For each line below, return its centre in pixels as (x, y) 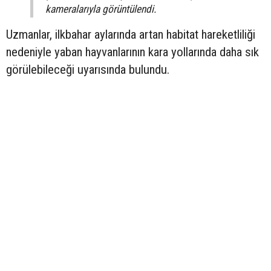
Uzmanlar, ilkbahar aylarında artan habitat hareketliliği (131, 35)
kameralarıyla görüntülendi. (101, 9)
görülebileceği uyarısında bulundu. (88, 70)
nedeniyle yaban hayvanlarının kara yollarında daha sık (132, 52)
